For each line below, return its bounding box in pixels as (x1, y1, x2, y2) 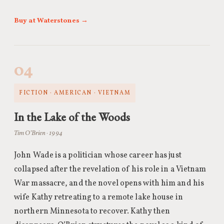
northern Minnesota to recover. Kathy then (14, 206, 170, 217)
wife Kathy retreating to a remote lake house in (14, 192, 183, 203)
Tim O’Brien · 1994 (14, 128, 62, 138)
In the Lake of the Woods (14, 109, 130, 124)
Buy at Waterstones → (14, 16, 88, 25)
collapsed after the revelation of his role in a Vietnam (14, 164, 206, 175)
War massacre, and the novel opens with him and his (14, 178, 204, 189)
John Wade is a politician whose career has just (14, 150, 181, 161)
